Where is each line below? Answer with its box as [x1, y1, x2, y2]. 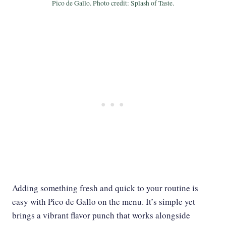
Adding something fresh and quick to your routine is [12, 182, 198, 194]
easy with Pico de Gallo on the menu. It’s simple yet [12, 196, 195, 208]
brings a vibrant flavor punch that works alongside [12, 209, 190, 221]
